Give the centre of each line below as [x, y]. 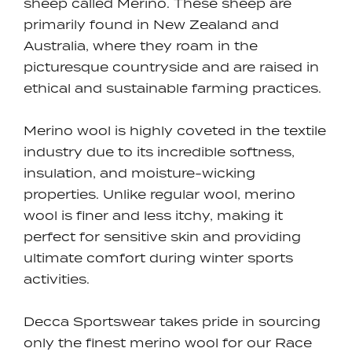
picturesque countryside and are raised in [171, 67]
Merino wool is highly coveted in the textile [175, 131]
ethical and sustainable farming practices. [172, 88]
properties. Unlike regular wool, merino [159, 194]
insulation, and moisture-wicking [139, 173]
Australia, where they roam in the [141, 46]
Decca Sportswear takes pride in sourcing [172, 322]
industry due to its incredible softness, [159, 152]
